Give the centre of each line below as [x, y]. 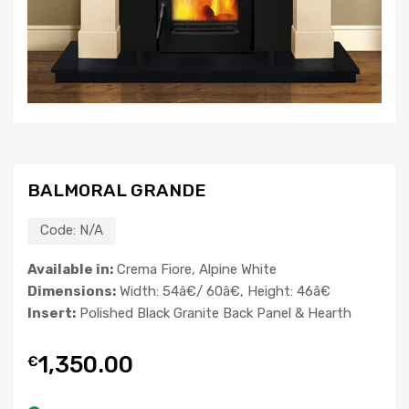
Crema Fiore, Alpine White [195, 270]
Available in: [70, 270]
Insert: [52, 314]
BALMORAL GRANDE [117, 191]
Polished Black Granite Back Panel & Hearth [214, 314]
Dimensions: [72, 292]
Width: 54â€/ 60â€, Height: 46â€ [223, 292]
